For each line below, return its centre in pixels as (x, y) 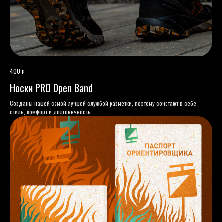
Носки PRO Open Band (51, 88)
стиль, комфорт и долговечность (50, 112)
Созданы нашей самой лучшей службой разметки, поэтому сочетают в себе (103, 103)
